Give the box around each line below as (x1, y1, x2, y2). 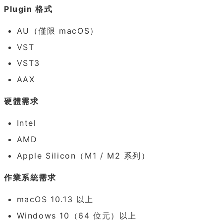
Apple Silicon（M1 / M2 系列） (16, 150, 150, 161)
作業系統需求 (4, 172, 56, 182)
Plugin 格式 (4, 3, 53, 14)
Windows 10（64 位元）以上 (16, 210, 137, 221)
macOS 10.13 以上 (16, 194, 94, 204)
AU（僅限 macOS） (16, 25, 99, 36)
